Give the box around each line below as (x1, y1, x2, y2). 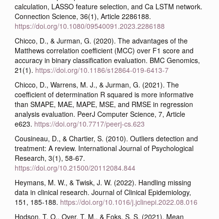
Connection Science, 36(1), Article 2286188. (15, 11, 151, 21)
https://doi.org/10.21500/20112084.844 (15, 162, 135, 173)
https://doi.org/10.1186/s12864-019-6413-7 (35, 65, 169, 75)
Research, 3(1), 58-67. (15, 153, 85, 163)
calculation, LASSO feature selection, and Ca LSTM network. (15, 1, 202, 11)
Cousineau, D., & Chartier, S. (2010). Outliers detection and (15, 133, 198, 143)
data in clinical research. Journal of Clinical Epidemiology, (15, 187, 191, 197)
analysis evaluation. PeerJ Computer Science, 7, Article (15, 109, 185, 119)
